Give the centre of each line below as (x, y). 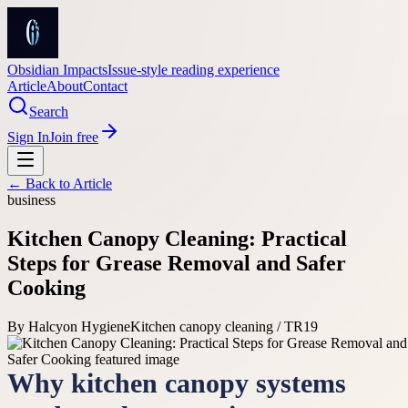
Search (49, 112)
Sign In (28, 137)
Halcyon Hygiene (79, 326)
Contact (105, 86)
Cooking (46, 287)
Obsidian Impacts (57, 70)
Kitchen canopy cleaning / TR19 (224, 326)
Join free (74, 137)
